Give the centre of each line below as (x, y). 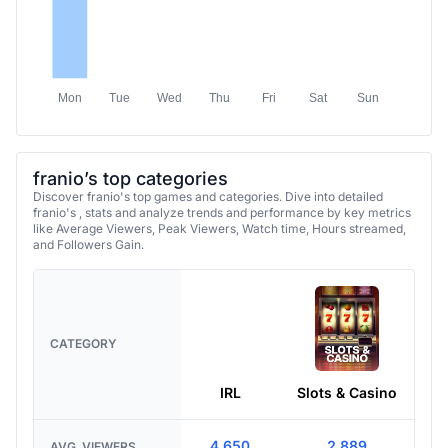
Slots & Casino (346, 378)
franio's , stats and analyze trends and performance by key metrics (222, 198)
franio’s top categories (130, 164)
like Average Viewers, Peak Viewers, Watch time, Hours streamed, (219, 214)
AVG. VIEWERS (93, 432)
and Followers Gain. (88, 230)
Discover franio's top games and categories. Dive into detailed (208, 182)
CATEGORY (83, 329)
